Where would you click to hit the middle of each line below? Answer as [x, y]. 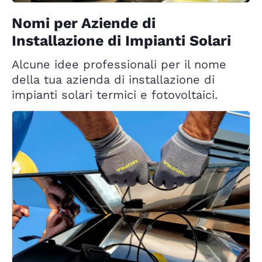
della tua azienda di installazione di [113, 80]
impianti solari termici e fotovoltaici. [115, 95]
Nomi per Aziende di [84, 23]
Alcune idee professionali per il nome [119, 65]
